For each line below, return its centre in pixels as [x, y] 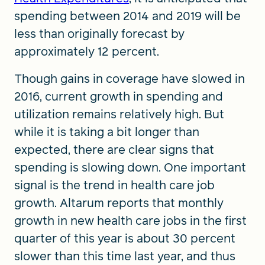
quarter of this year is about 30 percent [125, 238]
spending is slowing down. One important [130, 167]
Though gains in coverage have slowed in [130, 79]
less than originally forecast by [99, 34]
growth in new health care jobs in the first [130, 221]
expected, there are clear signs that [114, 150]
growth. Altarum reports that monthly [119, 203]
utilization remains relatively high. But [119, 114]
